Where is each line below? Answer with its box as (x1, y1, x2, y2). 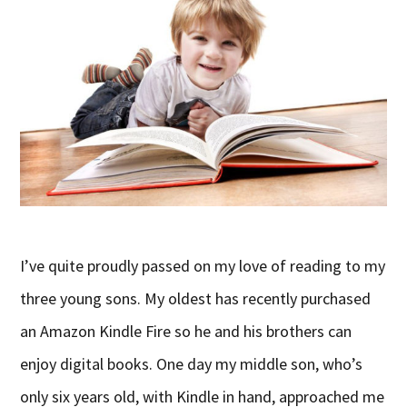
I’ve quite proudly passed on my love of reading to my (20, 254, 386, 276)
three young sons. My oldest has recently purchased (20, 287, 372, 309)
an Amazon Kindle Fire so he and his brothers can (20, 320, 352, 342)
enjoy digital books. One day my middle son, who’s (20, 352, 363, 374)
